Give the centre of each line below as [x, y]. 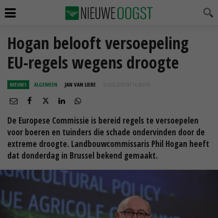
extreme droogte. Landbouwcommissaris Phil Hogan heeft [108, 144]
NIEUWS [18, 84]
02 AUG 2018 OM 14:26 [122, 84]
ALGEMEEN [46, 84]
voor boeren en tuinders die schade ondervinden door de [106, 132]
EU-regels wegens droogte [93, 62]
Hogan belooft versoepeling [98, 43]
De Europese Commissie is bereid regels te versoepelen [103, 120]
